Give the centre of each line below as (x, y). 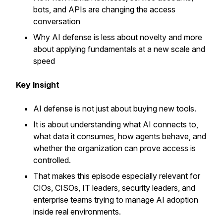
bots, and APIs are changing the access (104, 9)
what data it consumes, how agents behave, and (120, 136)
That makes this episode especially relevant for (117, 176)
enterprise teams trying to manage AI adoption (116, 200)
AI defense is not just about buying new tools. (116, 109)
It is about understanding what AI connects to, (116, 124)
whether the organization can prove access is (114, 148)
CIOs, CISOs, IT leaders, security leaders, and (114, 188)
